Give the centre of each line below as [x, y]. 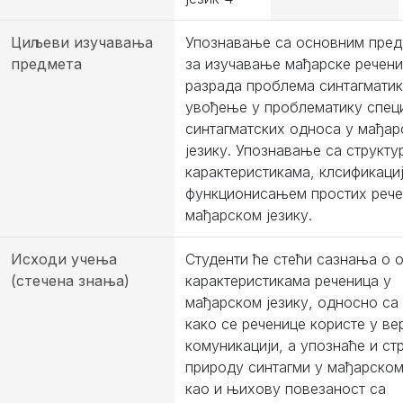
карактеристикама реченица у [288, 281]
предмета [46, 64]
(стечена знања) [70, 281]
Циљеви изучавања [82, 42]
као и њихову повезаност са [286, 389]
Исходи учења [64, 259]
